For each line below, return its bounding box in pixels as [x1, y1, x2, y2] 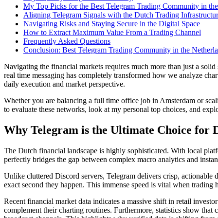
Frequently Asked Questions [23, 36, 110, 45]
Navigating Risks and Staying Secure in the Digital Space [23, 19, 200, 28]
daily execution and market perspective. [4, 79, 125, 88]
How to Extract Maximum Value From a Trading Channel [23, 28, 201, 36]
